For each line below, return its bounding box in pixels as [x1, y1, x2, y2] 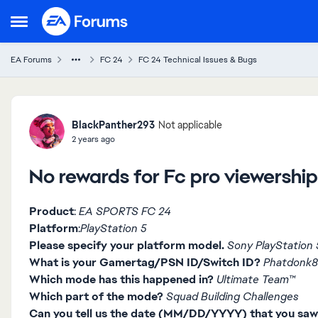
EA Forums [11, 54, 52, 65]
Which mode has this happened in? [29, 272, 214, 287]
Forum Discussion [9, 93, 187, 123]
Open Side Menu [10, 18, 96, 33]
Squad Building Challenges [166, 289, 299, 304]
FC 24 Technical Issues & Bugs [138, 54, 257, 65]
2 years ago [72, 133, 115, 145]
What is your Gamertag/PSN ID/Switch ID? [29, 255, 261, 270]
